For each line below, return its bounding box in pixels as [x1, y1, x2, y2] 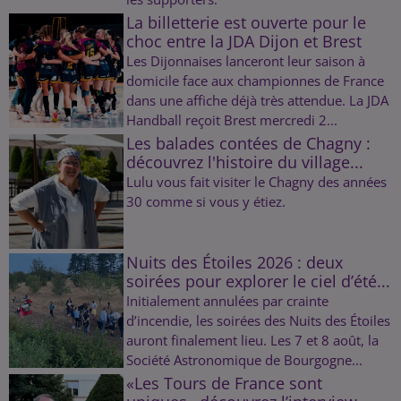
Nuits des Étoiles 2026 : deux [125, 251, 343, 273]
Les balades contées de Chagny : [125, 132, 371, 154]
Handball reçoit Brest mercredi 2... [125, 110, 337, 129]
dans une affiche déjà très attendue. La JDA [125, 90, 388, 109]
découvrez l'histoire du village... [125, 150, 363, 173]
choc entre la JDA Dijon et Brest [125, 30, 362, 52]
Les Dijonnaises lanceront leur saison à [125, 51, 365, 70]
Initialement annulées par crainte [125, 291, 328, 310]
